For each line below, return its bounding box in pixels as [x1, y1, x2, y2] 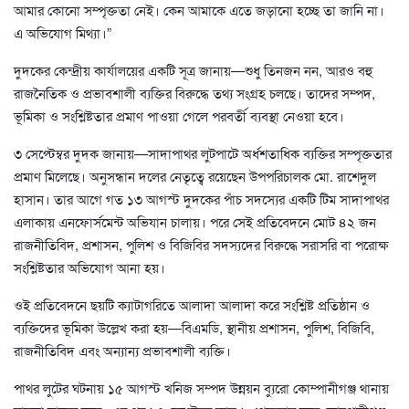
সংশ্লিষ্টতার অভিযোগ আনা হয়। [14, 257, 165, 277]
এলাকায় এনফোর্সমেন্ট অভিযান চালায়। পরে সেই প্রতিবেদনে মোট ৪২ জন [14, 211, 376, 231]
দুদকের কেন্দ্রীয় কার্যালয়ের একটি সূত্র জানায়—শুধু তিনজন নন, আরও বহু [14, 59, 372, 79]
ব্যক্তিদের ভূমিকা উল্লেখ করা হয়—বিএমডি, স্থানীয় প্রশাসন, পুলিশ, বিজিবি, [14, 317, 374, 337]
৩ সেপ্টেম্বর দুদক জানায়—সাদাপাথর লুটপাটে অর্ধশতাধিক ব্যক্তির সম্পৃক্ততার [14, 142, 392, 163]
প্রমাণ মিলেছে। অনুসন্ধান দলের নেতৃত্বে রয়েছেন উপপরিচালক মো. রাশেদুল [14, 165, 376, 185]
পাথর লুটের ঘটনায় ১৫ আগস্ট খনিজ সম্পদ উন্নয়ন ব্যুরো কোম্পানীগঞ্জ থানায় [14, 377, 389, 397]
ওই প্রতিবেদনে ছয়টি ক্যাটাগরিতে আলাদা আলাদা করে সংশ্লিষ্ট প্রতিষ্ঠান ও [14, 294, 370, 314]
